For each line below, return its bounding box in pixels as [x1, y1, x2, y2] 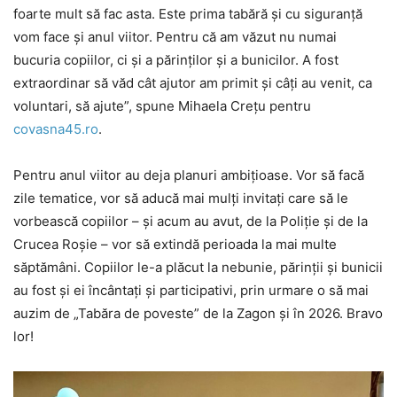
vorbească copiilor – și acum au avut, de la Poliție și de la [13, 213, 368, 230]
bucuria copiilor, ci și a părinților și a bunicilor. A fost [13, 51, 339, 69]
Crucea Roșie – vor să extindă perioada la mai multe [13, 236, 337, 253]
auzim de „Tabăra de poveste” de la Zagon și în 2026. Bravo [13, 305, 383, 323]
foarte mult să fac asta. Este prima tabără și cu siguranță [13, 5, 362, 23]
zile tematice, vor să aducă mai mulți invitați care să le [13, 190, 348, 207]
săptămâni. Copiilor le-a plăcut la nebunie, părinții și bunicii [13, 259, 383, 276]
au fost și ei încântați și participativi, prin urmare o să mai [13, 282, 369, 300]
